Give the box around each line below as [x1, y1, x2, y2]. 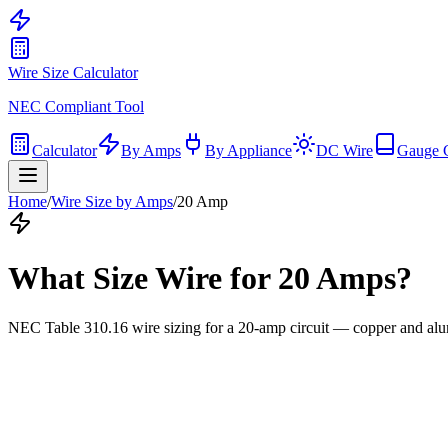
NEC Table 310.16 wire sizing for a [8, 318, 238, 336]
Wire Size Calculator [8, 64, 138, 81]
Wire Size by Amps [51, 193, 173, 210]
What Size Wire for [8, 260, 278, 297]
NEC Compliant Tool [8, 98, 144, 115]
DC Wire [316, 142, 373, 159]
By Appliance [205, 142, 292, 159]
